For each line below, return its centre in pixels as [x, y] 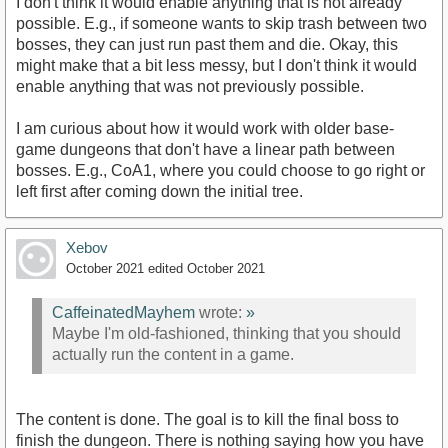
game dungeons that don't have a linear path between [205, 149]
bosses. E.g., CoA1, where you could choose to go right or [220, 170]
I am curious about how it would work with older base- [205, 128]
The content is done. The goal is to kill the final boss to [207, 419]
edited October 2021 [206, 268]
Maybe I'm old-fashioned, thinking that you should [226, 334]
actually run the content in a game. [173, 355]
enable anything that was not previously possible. [190, 86]
